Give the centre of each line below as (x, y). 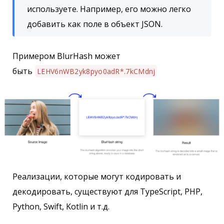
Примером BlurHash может (66, 56)
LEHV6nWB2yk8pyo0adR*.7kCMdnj (96, 71)
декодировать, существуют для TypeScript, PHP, (107, 192)
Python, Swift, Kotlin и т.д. (61, 207)
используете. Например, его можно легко (109, 9)
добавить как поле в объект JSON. (95, 24)
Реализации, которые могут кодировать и (97, 177)
